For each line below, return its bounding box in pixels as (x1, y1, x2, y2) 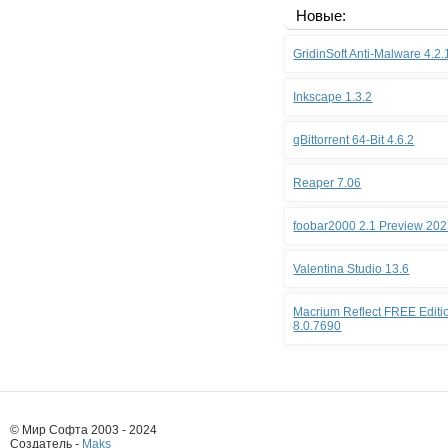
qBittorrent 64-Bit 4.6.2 (293, 133, 415, 147)
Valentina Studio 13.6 (293, 262, 410, 276)
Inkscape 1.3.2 (293, 90, 373, 104)
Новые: (296, 7, 347, 24)
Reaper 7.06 (293, 176, 362, 190)
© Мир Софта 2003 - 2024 (10, 423, 157, 437)
